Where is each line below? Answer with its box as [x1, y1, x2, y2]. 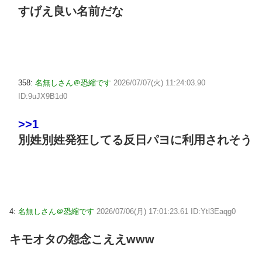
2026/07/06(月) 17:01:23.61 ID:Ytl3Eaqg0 [96, 206, 236, 216]
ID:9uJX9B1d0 [18, 91, 67, 101]
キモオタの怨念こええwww [9, 233, 154, 246]
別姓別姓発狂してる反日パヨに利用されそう [18, 133, 252, 147]
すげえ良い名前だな [18, 4, 123, 18]
